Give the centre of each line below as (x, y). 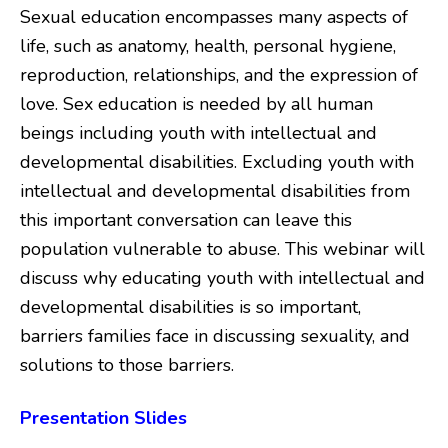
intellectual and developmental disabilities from (215, 190)
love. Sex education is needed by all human (196, 103)
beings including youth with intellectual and (198, 132)
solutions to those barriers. (127, 364)
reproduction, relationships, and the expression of (219, 74)
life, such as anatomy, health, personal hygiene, (208, 45)
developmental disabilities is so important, (190, 306)
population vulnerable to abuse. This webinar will (222, 248)
